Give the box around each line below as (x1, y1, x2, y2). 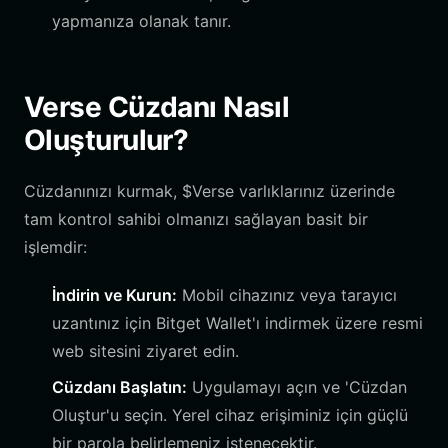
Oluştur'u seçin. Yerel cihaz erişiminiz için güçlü (52, 405, 408, 425)
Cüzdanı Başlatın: (52, 377, 187, 397)
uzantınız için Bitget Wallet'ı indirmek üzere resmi (52, 313, 423, 333)
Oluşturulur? (24, 123, 189, 157)
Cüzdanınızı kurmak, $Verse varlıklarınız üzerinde (24, 181, 395, 201)
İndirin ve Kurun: (52, 285, 177, 305)
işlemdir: (24, 237, 87, 257)
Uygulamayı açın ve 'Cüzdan (187, 377, 407, 397)
